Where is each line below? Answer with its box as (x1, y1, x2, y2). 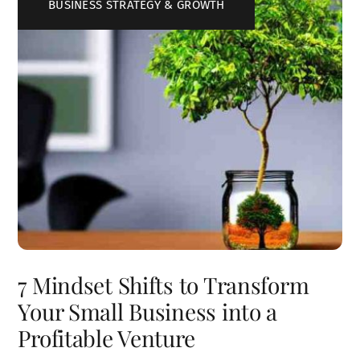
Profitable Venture (18, 323, 195, 353)
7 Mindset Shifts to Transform (18, 270, 309, 300)
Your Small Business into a (18, 297, 278, 326)
